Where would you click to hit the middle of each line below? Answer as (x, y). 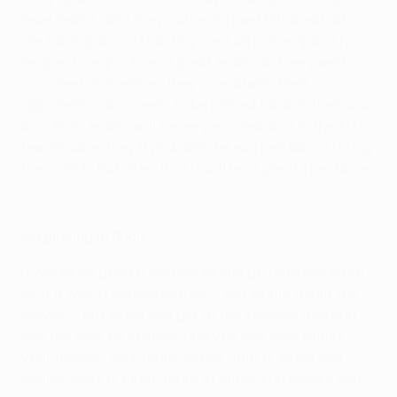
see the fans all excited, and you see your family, (183, 335)
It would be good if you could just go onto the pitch (193, 272)
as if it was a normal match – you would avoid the (190, 293)
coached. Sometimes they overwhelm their (165, 83)
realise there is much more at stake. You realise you (191, 378)
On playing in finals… (89, 236)
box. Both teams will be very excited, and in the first (192, 125)
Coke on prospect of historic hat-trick (129, 204)
